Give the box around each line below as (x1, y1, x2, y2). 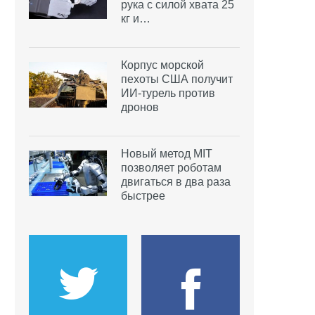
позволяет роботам (121, 161, 221, 174)
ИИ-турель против (121, 86, 215, 99)
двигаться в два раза (121, 175, 231, 188)
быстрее (121, 189, 165, 202)
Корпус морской (121, 58, 204, 71)
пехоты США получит (121, 72, 233, 85)
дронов (121, 101, 159, 113)
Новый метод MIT (121, 147, 212, 160)
